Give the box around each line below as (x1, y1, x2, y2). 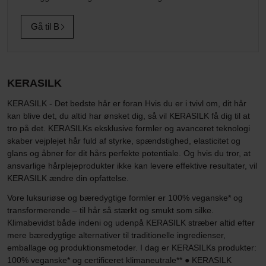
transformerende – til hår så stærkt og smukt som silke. (7, 205, 214, 215)
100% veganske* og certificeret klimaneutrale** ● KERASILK (7, 255, 232, 265)
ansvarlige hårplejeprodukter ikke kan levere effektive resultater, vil (7, 161, 257, 170)
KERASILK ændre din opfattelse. (7, 173, 129, 183)
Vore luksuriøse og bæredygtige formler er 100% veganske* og (7, 193, 243, 202)
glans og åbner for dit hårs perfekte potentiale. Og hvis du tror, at (7, 148, 251, 158)
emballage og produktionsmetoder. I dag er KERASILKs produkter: (7, 243, 256, 252)
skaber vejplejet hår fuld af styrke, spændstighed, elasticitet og (7, 136, 240, 145)
